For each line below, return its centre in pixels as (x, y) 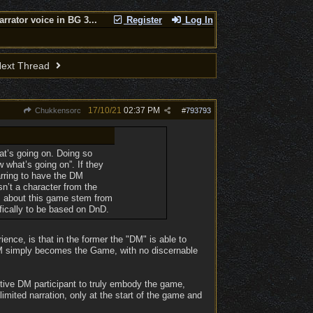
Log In (197, 20)
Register (143, 20)
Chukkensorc (57, 110)
